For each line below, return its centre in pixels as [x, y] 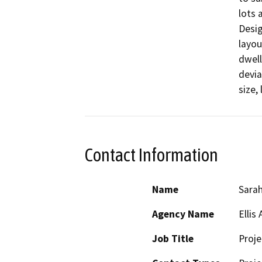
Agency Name [183, 214]
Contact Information [151, 155]
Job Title [173, 238]
